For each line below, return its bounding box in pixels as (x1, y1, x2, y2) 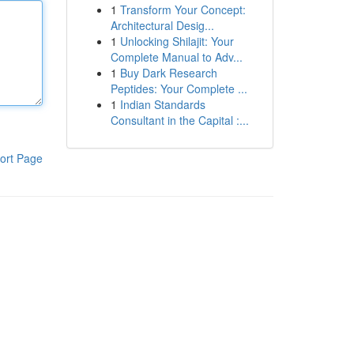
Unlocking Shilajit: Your (119, 33, 234, 49)
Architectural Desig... (110, 17, 214, 33)
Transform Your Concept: (119, 2, 246, 17)
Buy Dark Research (119, 65, 217, 81)
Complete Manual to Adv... (110, 49, 243, 65)
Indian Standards (119, 96, 205, 112)
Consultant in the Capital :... (110, 112, 249, 128)
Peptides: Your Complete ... (110, 81, 247, 96)
